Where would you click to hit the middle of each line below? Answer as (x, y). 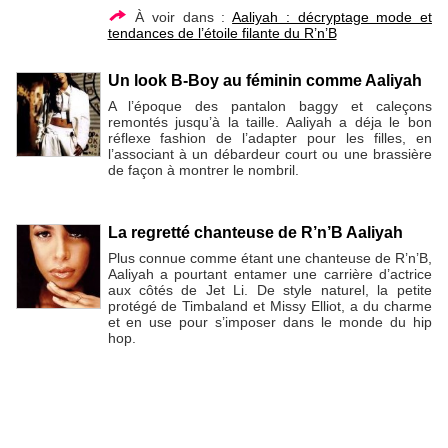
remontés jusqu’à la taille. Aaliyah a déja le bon (269, 122)
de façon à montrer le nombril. (203, 170)
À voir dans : (180, 16)
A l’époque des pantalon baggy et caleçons (269, 106)
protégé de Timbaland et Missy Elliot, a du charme (269, 305)
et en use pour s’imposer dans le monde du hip (269, 321)
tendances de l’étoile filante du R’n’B (222, 32)
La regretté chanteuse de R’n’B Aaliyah (255, 232)
